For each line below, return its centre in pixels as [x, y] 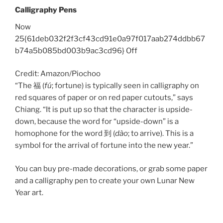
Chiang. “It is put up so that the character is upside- [104, 110]
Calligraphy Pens [46, 10]
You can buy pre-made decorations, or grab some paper [111, 168]
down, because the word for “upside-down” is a [97, 122]
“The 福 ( [30, 86]
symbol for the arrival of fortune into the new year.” [104, 146]
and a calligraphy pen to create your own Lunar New [105, 180]
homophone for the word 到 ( [65, 134]
